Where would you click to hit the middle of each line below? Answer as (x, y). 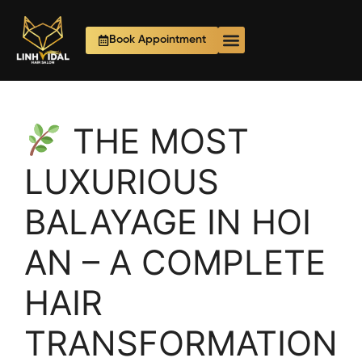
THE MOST (156, 141)
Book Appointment (157, 40)
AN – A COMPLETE (175, 262)
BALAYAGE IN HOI (168, 222)
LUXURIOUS (122, 181)
